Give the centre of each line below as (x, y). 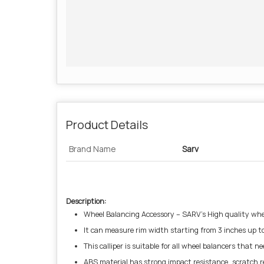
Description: (86, 201)
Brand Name (93, 149)
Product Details (107, 125)
